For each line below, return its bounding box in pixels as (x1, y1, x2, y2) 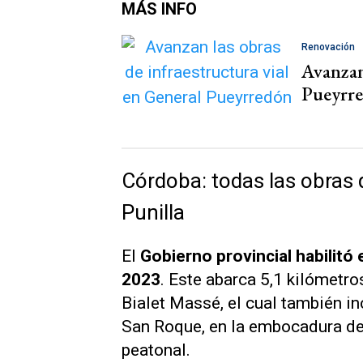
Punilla (122, 200, 185, 225)
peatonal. (122, 340, 190, 361)
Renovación (301, 41, 355, 53)
